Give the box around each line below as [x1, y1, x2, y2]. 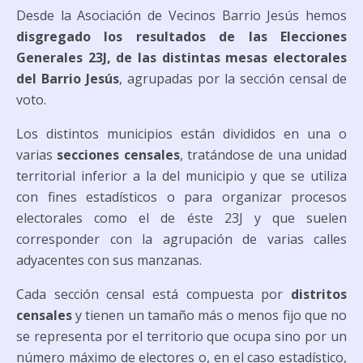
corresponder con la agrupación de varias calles [16, 230, 347, 248]
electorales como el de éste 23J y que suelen [16, 209, 347, 227]
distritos [291, 285, 347, 303]
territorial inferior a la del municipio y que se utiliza [16, 167, 347, 185]
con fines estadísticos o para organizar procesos [16, 188, 347, 206]
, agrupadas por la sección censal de [119, 70, 347, 88]
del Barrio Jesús [16, 70, 119, 88]
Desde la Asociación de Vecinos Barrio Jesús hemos [16, 6, 347, 24]
